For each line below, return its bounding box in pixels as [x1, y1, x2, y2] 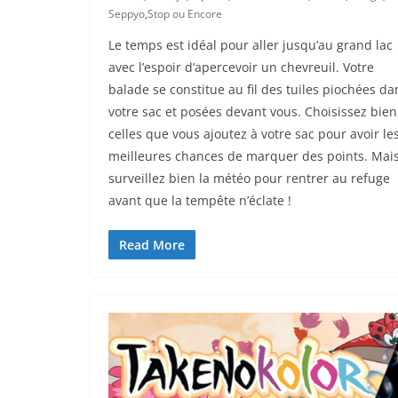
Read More [119, 236, 185, 254]
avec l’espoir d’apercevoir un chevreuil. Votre [108, 59, 374, 76]
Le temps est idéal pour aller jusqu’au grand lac [108, 36, 393, 54]
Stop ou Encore [147, 6, 222, 22]
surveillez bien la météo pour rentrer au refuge [108, 170, 390, 187]
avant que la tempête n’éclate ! [108, 192, 291, 210]
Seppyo [108, 6, 145, 22]
